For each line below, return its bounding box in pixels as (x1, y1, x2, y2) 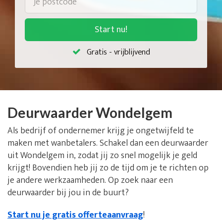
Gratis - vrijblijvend (86, 45, 150, 59)
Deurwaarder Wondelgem (7, 104, 172, 121)
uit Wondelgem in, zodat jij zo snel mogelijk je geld (7, 148, 197, 163)
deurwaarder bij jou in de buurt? (7, 185, 129, 200)
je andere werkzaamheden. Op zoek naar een (7, 173, 173, 188)
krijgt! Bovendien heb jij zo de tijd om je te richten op (7, 161, 209, 175)
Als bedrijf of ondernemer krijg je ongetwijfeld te (7, 123, 194, 138)
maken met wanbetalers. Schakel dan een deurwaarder (7, 136, 208, 151)
